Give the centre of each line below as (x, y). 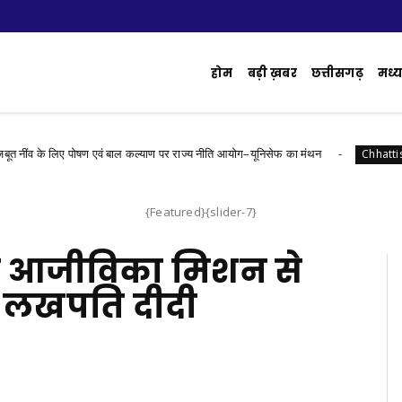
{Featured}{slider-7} (201, 212)
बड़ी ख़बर (272, 73)
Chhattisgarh (354, 154)
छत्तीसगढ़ (337, 73)
